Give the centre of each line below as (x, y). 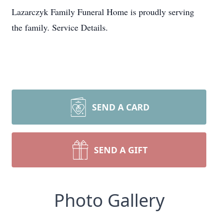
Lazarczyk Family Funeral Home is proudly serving (103, 12)
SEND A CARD (121, 107)
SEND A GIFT (121, 150)
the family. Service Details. (60, 27)
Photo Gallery (109, 200)
